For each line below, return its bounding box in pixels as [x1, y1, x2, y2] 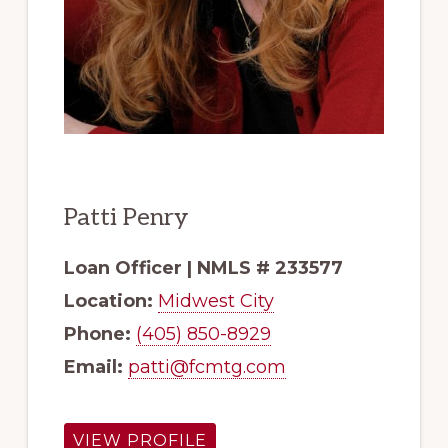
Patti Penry [63, 203, 188, 233]
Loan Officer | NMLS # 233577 [63, 257, 343, 280]
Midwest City [157, 290, 274, 313]
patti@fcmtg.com [127, 356, 286, 379]
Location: [63, 290, 153, 313]
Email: [63, 356, 123, 379]
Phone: [63, 323, 131, 346]
